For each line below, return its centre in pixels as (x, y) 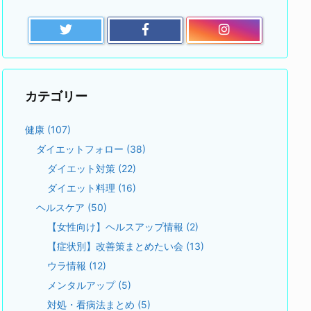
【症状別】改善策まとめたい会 (117, 246)
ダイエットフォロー (81, 149)
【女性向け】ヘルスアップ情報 (117, 226)
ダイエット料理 (83, 187)
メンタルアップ (83, 285)
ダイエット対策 (83, 168)
